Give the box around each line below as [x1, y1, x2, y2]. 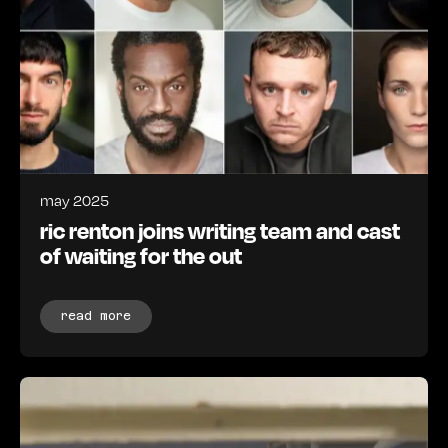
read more [61, 309, 131, 324]
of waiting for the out [40, 241, 242, 270]
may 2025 [40, 190, 109, 211]
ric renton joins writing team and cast [40, 216, 400, 245]
